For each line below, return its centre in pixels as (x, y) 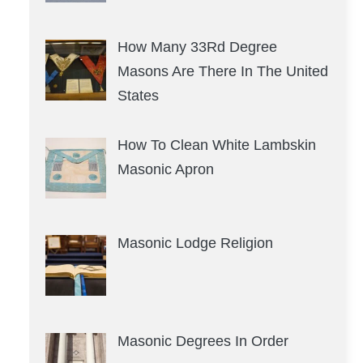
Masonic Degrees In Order (203, 341)
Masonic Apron (165, 170)
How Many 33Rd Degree (197, 47)
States (138, 96)
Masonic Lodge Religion (195, 243)
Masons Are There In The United (222, 72)
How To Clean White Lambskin (216, 145)
